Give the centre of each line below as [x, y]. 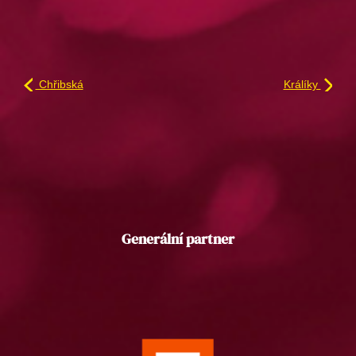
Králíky [302, 84]
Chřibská [59, 84]
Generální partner [178, 238]
